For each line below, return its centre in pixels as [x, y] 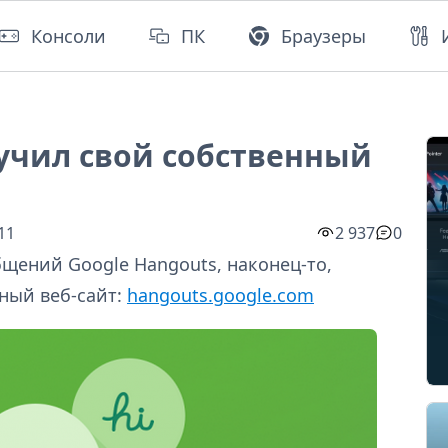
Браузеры [323, 35]
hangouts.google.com [220, 295]
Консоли [69, 35]
